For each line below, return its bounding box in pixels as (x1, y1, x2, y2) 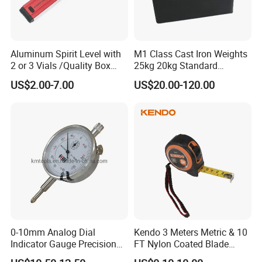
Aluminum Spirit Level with (11, 47, 122, 60)
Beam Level (11, 70, 59, 84)
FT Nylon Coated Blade (133, 237, 229, 251)
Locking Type (133, 70, 189, 84)
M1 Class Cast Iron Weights (133, 47, 247, 60)
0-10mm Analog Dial (11, 226, 96, 239)
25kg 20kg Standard (133, 58, 218, 72)
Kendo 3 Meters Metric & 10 (133, 226, 247, 239)
